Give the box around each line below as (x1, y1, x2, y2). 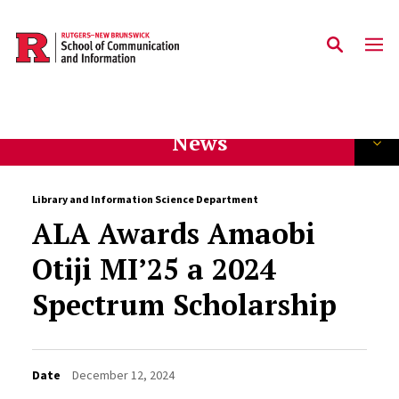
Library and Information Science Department (31, 192, 258, 206)
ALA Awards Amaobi (31, 215, 315, 252)
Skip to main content (35, 37, 164, 54)
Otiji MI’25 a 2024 (31, 250, 276, 288)
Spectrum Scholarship (31, 286, 337, 323)
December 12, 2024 (71, 367, 175, 383)
